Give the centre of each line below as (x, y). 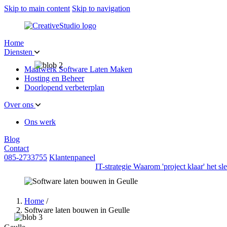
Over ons (20, 105)
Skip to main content (37, 8)
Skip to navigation (101, 8)
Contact (16, 148)
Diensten (19, 52)
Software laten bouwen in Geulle (77, 210)
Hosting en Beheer (54, 78)
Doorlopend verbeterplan (64, 87)
